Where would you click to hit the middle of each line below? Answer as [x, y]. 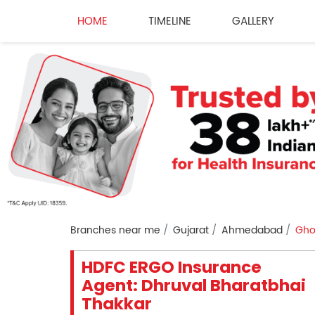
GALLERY [253, 21]
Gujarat [191, 231]
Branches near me [115, 231]
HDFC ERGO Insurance [171, 268]
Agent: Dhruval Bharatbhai [193, 286]
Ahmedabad [252, 231]
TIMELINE [169, 21]
